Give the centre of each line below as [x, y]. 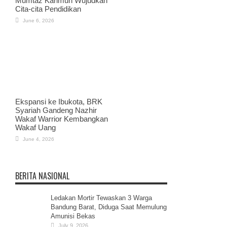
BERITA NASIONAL [42, 176]
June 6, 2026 [39, 21]
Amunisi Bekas [73, 216]
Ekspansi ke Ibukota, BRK [59, 101]
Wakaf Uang [35, 127]
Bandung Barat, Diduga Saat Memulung [109, 207]
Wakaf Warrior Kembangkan [62, 119]
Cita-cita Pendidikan [48, 9]
